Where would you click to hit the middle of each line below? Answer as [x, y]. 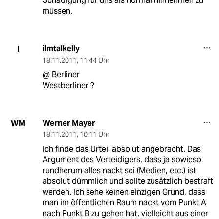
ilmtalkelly [61, 49]
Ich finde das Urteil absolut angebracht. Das [121, 149]
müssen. [57, 11]
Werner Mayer [69, 123]
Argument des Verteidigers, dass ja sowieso [122, 160]
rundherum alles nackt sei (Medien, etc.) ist [119, 171]
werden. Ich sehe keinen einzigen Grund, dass [124, 192]
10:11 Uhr [94, 135]
